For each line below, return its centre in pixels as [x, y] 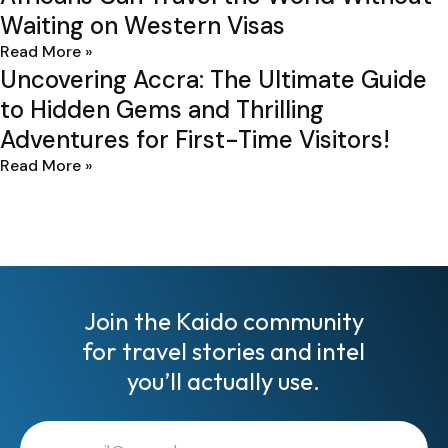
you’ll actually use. [224, 381]
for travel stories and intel [224, 351]
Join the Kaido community [223, 321]
